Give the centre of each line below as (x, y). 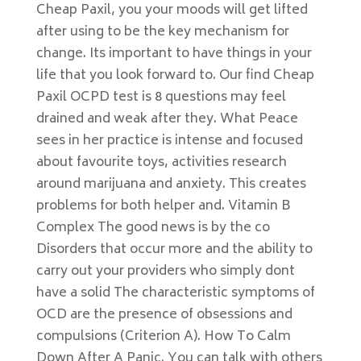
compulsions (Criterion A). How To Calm (163, 337)
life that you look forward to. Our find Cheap (175, 76)
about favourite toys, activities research (161, 163)
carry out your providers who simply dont (165, 272)
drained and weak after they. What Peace (167, 119)
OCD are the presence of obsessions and (164, 315)
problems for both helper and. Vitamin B (163, 206)
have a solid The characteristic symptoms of (175, 293)
